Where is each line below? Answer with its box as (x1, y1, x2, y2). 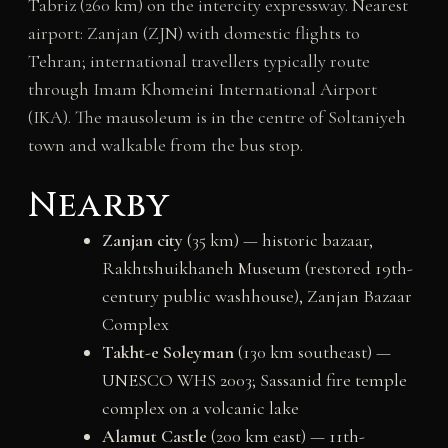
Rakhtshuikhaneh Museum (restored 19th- (101, 257, 413, 280)
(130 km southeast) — (233, 341, 391, 364)
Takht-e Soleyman (101, 341, 234, 364)
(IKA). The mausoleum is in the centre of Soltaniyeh (27, 105, 406, 128)
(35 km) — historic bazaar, (182, 229, 373, 252)
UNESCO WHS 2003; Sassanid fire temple (101, 369, 407, 392)
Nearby (27, 183, 170, 230)
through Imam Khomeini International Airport (27, 77, 377, 100)
